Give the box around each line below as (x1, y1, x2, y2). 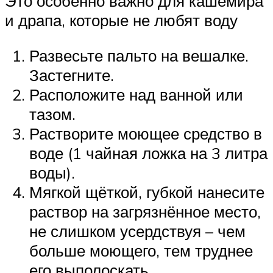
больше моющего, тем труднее (29, 240, 253, 260)
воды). (29, 162, 75, 182)
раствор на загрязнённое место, (29, 201, 261, 221)
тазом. (29, 104, 76, 124)
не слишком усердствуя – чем (29, 221, 246, 241)
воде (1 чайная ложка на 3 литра (29, 143, 268, 163)
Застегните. (29, 65, 114, 85)
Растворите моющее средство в (29, 123, 262, 143)
